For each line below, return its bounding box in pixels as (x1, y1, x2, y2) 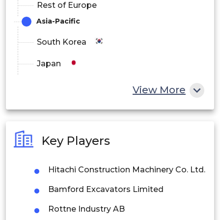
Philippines (37, 145, 81, 155)
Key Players (41, 133, 110, 148)
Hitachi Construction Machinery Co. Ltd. (48, 165, 205, 175)
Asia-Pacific (36, 17, 80, 26)
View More (133, 84, 186, 96)
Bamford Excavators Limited (48, 185, 164, 194)
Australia (37, 124, 72, 134)
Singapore (37, 167, 78, 177)
